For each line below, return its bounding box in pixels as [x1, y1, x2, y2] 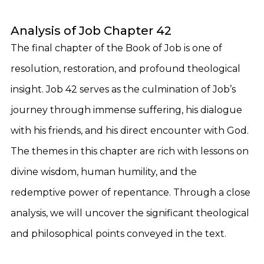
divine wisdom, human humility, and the [11, 166, 197, 177]
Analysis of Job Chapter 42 [11, 24, 171, 38]
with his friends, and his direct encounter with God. [11, 125, 249, 136]
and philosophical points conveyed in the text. [11, 228, 226, 239]
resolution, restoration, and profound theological [11, 63, 240, 74]
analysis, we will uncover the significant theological [11, 207, 249, 219]
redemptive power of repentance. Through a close [11, 187, 250, 198]
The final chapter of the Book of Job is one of [11, 42, 222, 54]
